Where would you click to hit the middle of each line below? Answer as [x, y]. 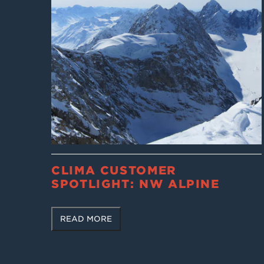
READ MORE [86, 219]
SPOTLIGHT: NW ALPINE [136, 184]
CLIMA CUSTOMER [114, 170]
